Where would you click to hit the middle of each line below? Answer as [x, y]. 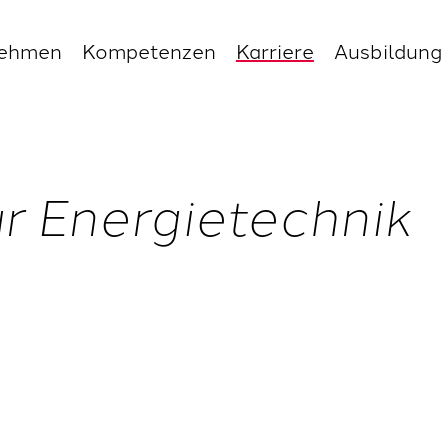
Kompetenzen [148, 49]
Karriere [274, 49]
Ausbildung [387, 49]
